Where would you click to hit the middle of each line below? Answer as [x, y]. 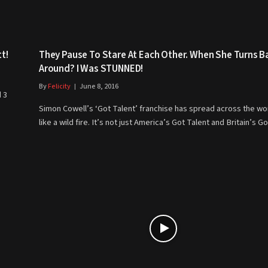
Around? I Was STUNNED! [91, 69]
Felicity [59, 87]
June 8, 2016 [99, 87]
